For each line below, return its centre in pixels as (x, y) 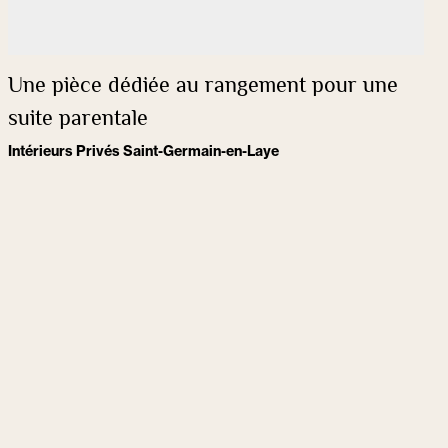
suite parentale (78, 120)
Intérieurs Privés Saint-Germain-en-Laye (143, 151)
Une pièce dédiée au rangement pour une (203, 87)
